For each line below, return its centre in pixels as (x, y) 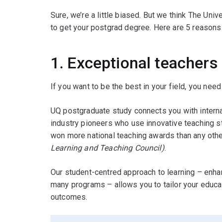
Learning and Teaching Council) (108, 148)
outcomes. (69, 197)
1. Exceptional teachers (134, 63)
